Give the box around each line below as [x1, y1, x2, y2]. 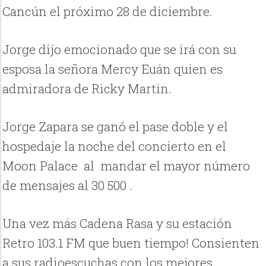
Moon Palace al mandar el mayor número [2, 157, 251, 175]
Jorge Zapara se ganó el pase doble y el [2, 118, 229, 135]
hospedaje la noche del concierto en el [2, 138, 227, 155]
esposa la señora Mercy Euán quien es [2, 60, 223, 77]
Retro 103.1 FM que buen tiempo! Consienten [2, 235, 260, 252]
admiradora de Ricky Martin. [2, 80, 172, 97]
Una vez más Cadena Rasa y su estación [2, 215, 233, 232]
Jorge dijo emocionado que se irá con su [2, 40, 237, 58]
